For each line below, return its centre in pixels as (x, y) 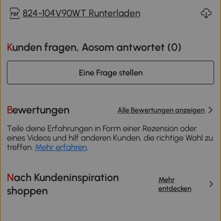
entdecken (175, 188)
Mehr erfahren (61, 147)
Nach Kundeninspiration (11, 177)
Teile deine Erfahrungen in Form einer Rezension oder (102, 128)
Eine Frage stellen (110, 72)
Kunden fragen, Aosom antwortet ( (92, 47)
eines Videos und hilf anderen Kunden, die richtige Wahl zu (110, 137)
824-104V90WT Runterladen (81, 13)
